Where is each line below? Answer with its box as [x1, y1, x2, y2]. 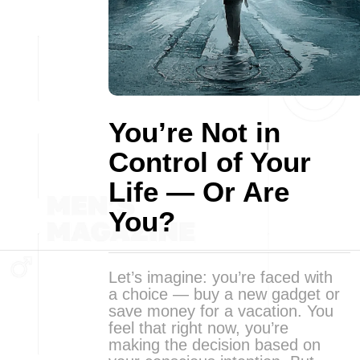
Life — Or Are [108, 176, 289, 207]
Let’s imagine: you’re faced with [108, 268, 333, 286]
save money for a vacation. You [108, 302, 333, 320]
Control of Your [108, 146, 311, 178]
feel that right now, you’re [108, 319, 288, 337]
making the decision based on [108, 336, 321, 354]
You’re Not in [108, 117, 280, 148]
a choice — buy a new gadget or [108, 285, 340, 303]
